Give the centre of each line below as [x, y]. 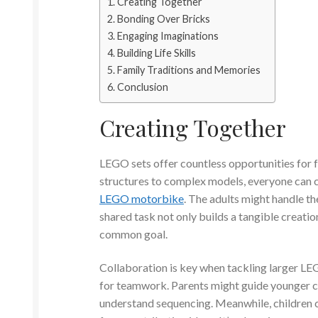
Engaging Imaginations [168, 36]
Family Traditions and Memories [188, 70]
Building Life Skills [156, 53]
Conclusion [142, 87]
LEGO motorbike [142, 198]
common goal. [134, 234]
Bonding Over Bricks [163, 19]
